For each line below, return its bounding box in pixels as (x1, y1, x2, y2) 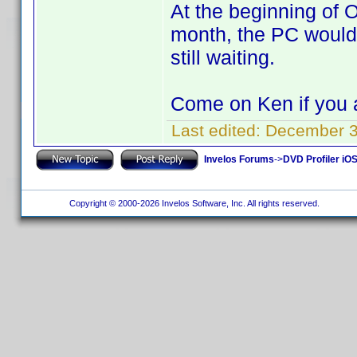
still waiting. (171, 46, 275, 69)
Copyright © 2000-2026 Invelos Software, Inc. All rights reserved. (64, 198, 322, 208)
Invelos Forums (204, 153, 274, 165)
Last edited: (167, 121, 265, 139)
